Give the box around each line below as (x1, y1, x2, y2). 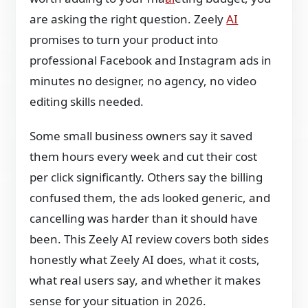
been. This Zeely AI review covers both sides (30, 231, 269, 247)
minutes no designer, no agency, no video (30, 73, 257, 89)
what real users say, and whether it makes (30, 272, 261, 288)
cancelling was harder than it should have (30, 210, 258, 226)
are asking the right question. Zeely (30, 11, 227, 27)
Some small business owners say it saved (30, 128, 253, 144)
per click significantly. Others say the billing (30, 169, 263, 185)
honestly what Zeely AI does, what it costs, (30, 252, 261, 267)
